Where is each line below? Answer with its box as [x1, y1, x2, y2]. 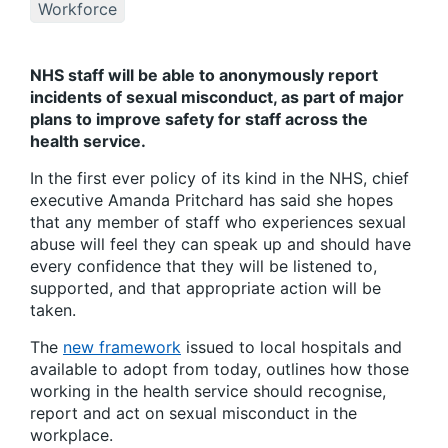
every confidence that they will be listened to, [30, 256, 377, 277]
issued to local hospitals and [181, 337, 402, 358]
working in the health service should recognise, [30, 381, 386, 402]
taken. [30, 300, 76, 321]
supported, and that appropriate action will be [30, 278, 381, 299]
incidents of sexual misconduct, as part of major [30, 87, 404, 108]
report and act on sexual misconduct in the [30, 403, 357, 424]
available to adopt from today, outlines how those [30, 359, 409, 380]
